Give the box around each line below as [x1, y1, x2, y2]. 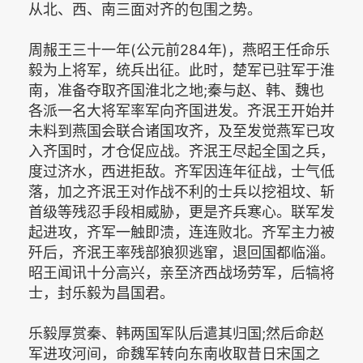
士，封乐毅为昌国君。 [28, 284, 174, 301]
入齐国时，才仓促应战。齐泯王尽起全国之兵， [28, 143, 335, 160]
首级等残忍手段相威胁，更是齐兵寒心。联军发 [28, 203, 335, 220]
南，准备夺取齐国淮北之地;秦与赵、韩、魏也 [28, 82, 324, 99]
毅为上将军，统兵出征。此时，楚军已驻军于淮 [28, 62, 335, 79]
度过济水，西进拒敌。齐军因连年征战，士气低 [28, 163, 335, 180]
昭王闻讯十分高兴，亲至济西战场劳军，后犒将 [28, 264, 335, 281]
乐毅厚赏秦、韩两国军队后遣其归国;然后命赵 [28, 325, 324, 342]
